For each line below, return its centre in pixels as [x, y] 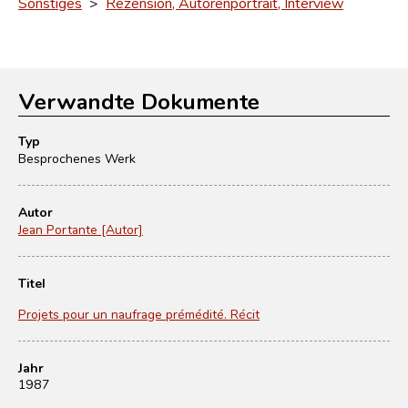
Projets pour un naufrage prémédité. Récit [139, 314]
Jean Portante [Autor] [81, 229]
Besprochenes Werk [77, 158]
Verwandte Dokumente [139, 101]
